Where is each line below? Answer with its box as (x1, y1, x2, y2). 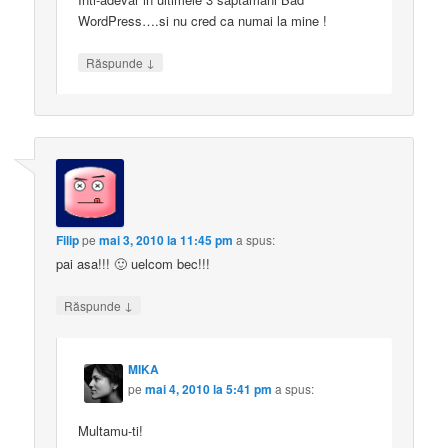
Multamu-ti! (78, 420, 144, 440)
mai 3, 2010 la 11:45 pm (99, 231, 234, 250)
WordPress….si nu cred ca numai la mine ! (78, 10, 328, 30)
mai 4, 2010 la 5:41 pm (145, 379, 273, 398)
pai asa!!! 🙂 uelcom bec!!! (56, 254, 211, 274)
